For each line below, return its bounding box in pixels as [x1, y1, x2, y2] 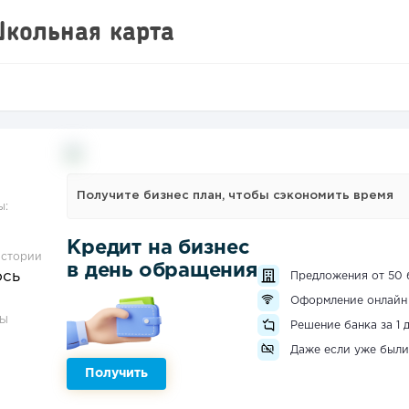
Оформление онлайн [289, 295, 407, 306]
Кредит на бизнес [67, 239, 250, 257]
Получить [85, 368, 149, 379]
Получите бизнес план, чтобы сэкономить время [77, 191, 394, 201]
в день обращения [67, 262, 257, 280]
